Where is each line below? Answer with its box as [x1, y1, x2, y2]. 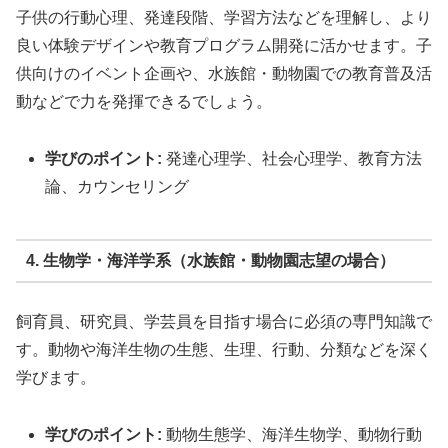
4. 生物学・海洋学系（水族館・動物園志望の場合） [25, 251, 395, 269]
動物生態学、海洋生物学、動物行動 [162, 426, 423, 444]
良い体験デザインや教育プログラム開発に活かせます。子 [16, 37, 432, 55]
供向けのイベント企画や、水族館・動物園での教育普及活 [16, 65, 432, 83]
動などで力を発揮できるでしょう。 [16, 93, 272, 111]
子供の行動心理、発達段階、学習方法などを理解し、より [16, 9, 432, 27]
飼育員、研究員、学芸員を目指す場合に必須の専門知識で [16, 313, 432, 331]
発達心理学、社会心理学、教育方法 [162, 149, 423, 167]
